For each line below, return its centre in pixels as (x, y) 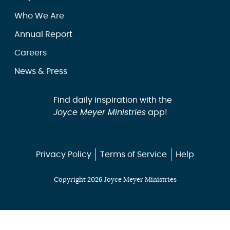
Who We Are (39, 16)
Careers (31, 53)
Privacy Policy (64, 154)
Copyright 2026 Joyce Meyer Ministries (115, 180)
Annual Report (43, 34)
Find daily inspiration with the (112, 100)
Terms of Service (133, 154)
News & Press (41, 71)
